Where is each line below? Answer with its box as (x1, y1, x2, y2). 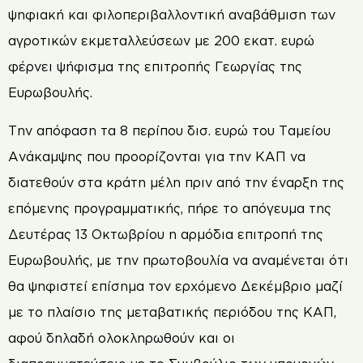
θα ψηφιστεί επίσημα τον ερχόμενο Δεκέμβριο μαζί (8, 278, 343, 293)
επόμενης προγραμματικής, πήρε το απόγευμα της (8, 200, 331, 216)
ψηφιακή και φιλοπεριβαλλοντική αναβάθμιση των (8, 7, 335, 23)
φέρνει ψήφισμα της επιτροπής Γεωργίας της (8, 59, 302, 75)
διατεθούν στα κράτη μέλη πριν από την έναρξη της (8, 174, 344, 190)
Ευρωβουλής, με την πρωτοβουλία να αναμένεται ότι (8, 252, 348, 267)
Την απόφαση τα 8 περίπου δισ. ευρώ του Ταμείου (8, 122, 331, 138)
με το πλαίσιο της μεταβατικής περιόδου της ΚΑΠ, (8, 304, 336, 319)
